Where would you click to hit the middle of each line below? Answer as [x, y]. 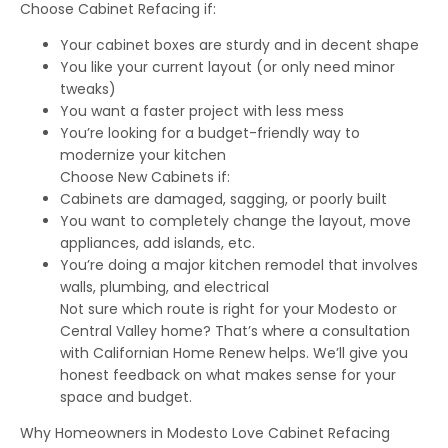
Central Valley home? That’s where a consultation [235, 330]
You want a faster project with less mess [202, 110]
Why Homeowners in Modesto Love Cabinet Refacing [205, 432]
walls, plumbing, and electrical [164, 286]
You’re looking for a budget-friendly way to [210, 132]
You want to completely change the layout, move [235, 220]
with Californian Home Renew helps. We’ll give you [234, 352]
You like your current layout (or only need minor [227, 66]
